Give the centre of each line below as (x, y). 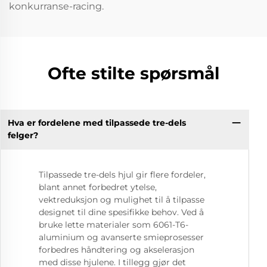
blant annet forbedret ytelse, (98, 187)
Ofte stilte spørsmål (133, 73)
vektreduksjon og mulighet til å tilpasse (122, 199)
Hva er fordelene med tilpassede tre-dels (97, 123)
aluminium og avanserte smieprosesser (121, 237)
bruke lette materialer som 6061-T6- (114, 224)
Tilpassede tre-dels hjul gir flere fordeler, (122, 174)
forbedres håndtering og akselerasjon (117, 249)
